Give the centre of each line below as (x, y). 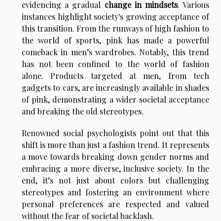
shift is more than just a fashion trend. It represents (115, 145)
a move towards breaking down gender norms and (115, 157)
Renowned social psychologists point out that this (115, 133)
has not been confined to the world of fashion (115, 64)
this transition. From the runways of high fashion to (115, 29)
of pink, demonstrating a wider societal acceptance (115, 100)
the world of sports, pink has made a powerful (115, 40)
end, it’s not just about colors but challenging (115, 181)
